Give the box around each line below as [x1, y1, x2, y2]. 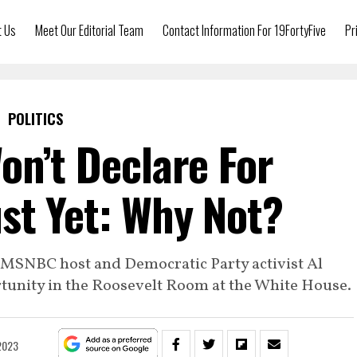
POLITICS [7, 108, 63, 129]
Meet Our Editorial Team [35, 21, 143, 40]
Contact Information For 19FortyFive [163, 21, 326, 40]
